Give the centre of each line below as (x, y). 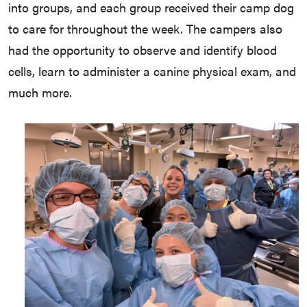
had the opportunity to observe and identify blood (143, 50)
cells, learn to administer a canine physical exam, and (152, 71)
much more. (40, 93)
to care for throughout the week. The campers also (145, 29)
